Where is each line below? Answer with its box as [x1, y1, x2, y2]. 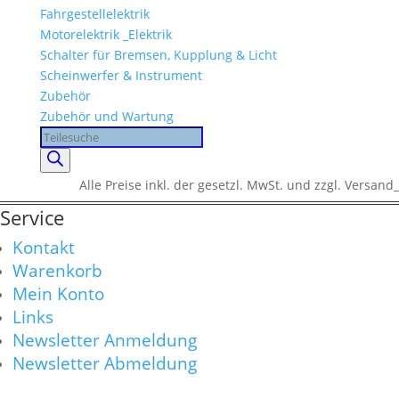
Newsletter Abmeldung [12, 351, 197, 375]
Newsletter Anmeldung [12, 328, 197, 352]
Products [38, 127, 92, 144]
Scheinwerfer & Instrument [39, 67, 202, 84]
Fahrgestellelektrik [39, 5, 150, 22]
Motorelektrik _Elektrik [39, 26, 172, 43]
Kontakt [12, 235, 75, 259]
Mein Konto [12, 281, 104, 305]
